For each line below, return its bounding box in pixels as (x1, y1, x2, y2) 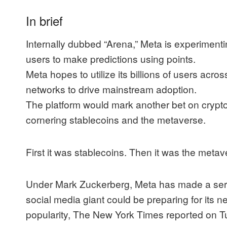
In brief (26, 12, 63, 30)
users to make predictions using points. (26, 52, 196, 66)
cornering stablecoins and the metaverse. (26, 112, 206, 127)
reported (166, 207, 203, 221)
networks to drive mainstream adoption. (26, 82, 197, 96)
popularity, (26, 207, 73, 221)
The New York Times (73, 207, 166, 221)
